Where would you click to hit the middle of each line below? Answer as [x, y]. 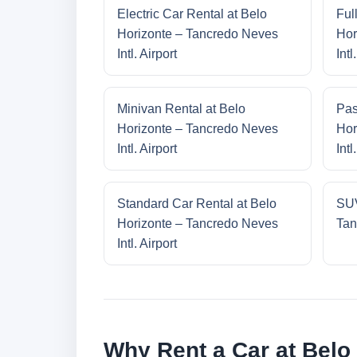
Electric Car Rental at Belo [192, 14]
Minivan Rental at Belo [181, 109]
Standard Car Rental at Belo [197, 204]
